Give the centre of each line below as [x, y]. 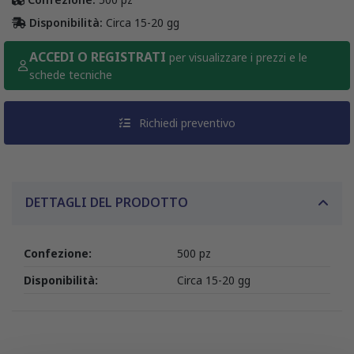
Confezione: [58, 254]
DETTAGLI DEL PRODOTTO [107, 203]
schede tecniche [70, 75]
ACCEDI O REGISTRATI [99, 57]
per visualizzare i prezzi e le [238, 58]
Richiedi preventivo [185, 123]
